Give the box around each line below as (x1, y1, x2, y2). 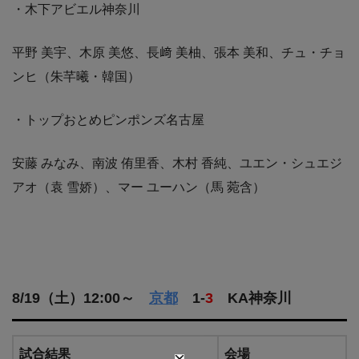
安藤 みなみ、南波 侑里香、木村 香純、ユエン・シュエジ (12, 156, 342, 171)
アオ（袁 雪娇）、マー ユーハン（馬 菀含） (12, 180, 265, 195)
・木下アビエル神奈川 (12, 2, 140, 17)
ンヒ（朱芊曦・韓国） (12, 70, 140, 84)
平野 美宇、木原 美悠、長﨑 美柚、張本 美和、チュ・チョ (12, 46, 345, 60)
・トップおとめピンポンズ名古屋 (12, 113, 204, 127)
